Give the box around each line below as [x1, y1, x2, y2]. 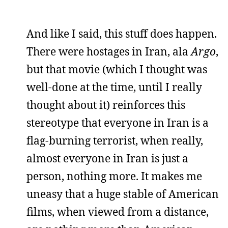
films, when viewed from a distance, [26, 204, 209, 219]
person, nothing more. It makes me [26, 168, 202, 183]
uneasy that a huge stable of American [26, 186, 219, 201]
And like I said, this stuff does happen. [26, 26, 217, 41]
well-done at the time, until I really [26, 79, 202, 94]
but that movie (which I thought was [26, 62, 207, 76]
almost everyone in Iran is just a [26, 151, 188, 165]
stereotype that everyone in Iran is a [26, 115, 209, 130]
